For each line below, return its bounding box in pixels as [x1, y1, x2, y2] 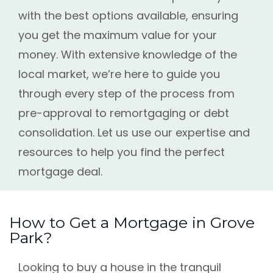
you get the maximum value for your [18, 27, 217, 43]
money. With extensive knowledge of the [18, 47, 237, 63]
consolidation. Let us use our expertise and [18, 125, 250, 141]
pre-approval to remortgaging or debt [18, 105, 229, 121]
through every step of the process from [18, 86, 235, 102]
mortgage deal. [18, 164, 102, 180]
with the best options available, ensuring [18, 8, 238, 24]
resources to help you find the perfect [18, 144, 225, 160]
